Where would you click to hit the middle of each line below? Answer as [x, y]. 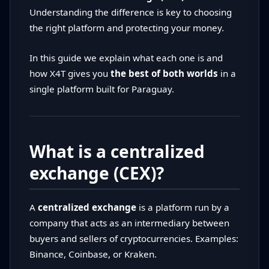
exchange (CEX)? [97, 173]
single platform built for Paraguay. [102, 89]
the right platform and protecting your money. [127, 28]
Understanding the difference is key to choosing [131, 12]
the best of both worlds [164, 74]
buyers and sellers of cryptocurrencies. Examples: [134, 239]
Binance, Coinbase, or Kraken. [93, 254]
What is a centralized [117, 152]
